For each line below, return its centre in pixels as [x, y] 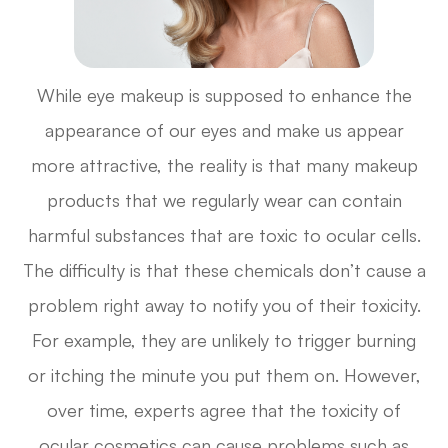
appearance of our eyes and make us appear [224, 130]
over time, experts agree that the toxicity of [224, 410]
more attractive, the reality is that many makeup [224, 165]
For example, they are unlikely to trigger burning [224, 340]
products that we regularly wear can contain [224, 200]
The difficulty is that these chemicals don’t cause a [224, 270]
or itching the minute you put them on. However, [224, 375]
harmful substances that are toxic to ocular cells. [224, 235]
